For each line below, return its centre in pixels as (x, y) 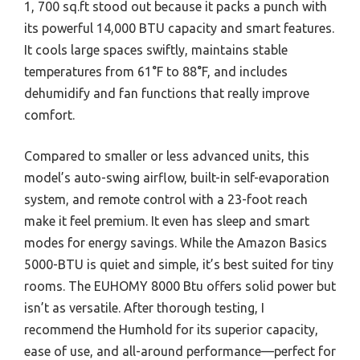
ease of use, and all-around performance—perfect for (180, 351)
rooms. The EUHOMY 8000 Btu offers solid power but (180, 286)
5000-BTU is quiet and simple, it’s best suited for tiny (179, 264)
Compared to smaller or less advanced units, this (167, 155)
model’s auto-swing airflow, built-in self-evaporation (177, 177)
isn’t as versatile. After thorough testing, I (144, 307)
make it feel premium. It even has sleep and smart (167, 221)
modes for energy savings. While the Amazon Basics (176, 242)
